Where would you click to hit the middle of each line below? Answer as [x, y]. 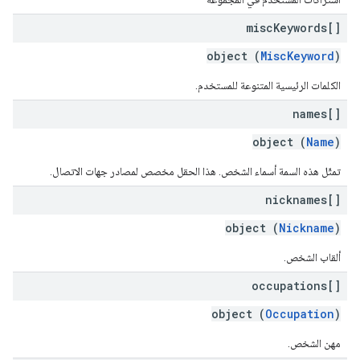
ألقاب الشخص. [312, 257]
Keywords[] [307, 28]
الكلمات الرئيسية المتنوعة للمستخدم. [268, 85]
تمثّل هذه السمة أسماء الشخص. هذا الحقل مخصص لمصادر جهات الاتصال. [195, 171]
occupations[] [296, 286]
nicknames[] [303, 200]
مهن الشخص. [314, 343]
